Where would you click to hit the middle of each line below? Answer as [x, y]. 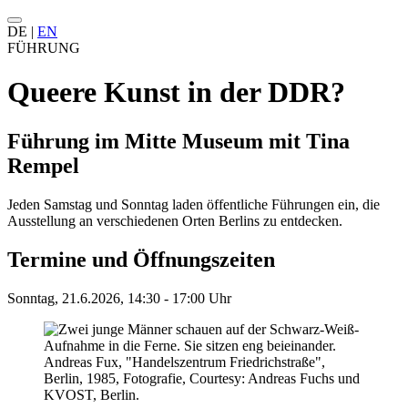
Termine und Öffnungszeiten [141, 259]
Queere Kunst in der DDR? [176, 92]
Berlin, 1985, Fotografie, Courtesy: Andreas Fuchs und [202, 378]
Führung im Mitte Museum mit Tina [178, 141]
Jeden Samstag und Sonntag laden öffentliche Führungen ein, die [194, 204]
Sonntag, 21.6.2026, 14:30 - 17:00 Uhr [119, 298]
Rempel [43, 165]
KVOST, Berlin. [92, 394]
